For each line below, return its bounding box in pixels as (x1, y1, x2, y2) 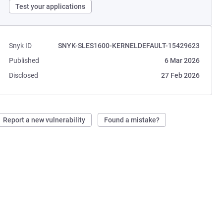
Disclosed (9, 71, 39, 79)
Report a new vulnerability (3, 116, 86, 124)
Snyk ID (9, 42, 32, 50)
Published (9, 56, 40, 64)
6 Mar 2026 (164, 56, 200, 64)
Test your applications (15, 2, 86, 10)
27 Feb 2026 (161, 71, 200, 79)
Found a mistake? (104, 116, 160, 124)
